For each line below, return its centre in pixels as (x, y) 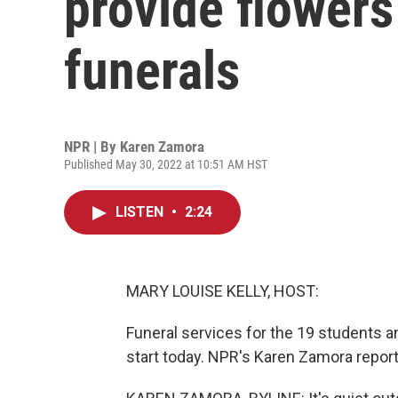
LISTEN (141, 212)
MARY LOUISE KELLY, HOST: (223, 291)
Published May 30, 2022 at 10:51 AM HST (166, 164)
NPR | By (92, 147)
